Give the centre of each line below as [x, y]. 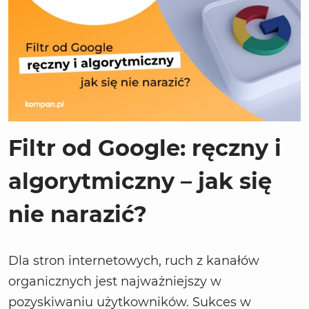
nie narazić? [78, 215]
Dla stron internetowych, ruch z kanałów [134, 261]
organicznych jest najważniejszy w [115, 282]
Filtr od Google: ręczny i [145, 148]
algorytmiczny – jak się [140, 181]
